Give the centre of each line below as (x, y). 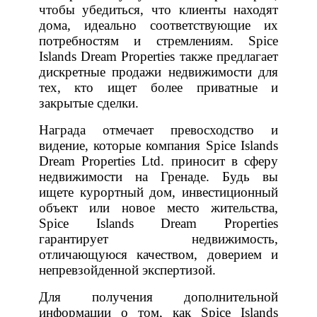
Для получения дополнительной (158, 296)
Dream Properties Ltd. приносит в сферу (158, 161)
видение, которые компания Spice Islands (158, 145)
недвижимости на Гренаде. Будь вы (158, 176)
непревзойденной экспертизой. (127, 270)
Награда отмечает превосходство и (158, 129)
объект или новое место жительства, (158, 207)
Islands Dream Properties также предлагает (158, 56)
